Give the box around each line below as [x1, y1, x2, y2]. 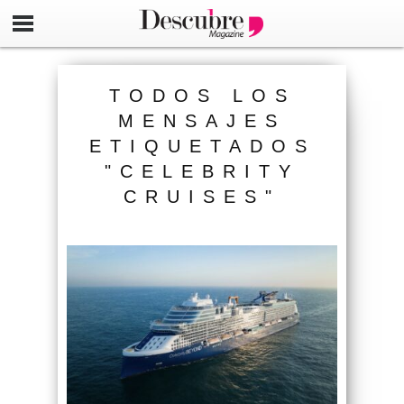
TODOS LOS [108, 86, 296, 106]
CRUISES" [124, 187, 280, 207]
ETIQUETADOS [88, 136, 316, 156]
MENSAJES [118, 111, 286, 131]
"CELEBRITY [105, 161, 299, 181]
